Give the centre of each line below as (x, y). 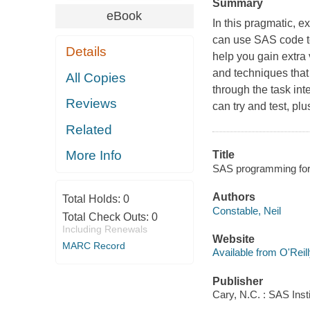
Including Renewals (104, 229)
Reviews (92, 104)
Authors (234, 197)
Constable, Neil (246, 210)
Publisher (237, 281)
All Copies (96, 77)
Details (86, 52)
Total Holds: (92, 199)
